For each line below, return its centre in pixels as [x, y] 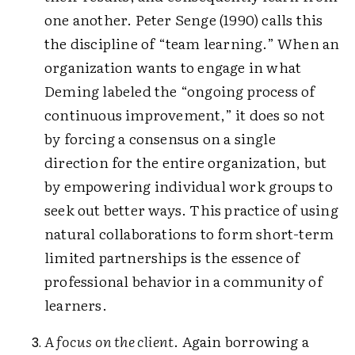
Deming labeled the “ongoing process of [180, 91]
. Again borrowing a [242, 341]
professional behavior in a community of [183, 281]
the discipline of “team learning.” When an [192, 43]
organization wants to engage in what [173, 67]
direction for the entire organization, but [186, 162]
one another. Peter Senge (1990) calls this [184, 19]
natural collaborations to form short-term [189, 233]
